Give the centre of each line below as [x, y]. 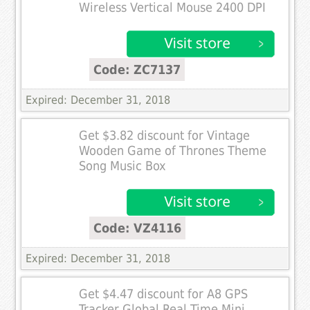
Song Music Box [123, 166]
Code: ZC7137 [137, 70]
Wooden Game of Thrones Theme [173, 151]
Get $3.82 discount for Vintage [165, 136]
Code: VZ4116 [138, 228]
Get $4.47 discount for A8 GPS [164, 294]
